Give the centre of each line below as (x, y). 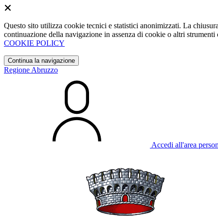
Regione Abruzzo (31, 70)
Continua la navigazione (41, 61)
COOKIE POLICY (34, 43)
